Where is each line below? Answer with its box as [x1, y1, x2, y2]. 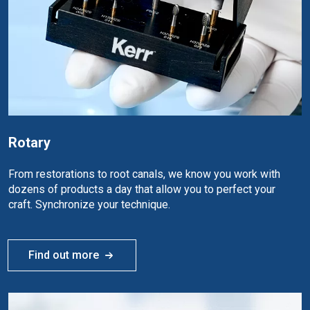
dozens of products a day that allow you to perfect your [8, 182, 275, 196]
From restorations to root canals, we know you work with [8, 167, 280, 181]
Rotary [8, 134, 51, 151]
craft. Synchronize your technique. [8, 197, 170, 211]
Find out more [28, 248, 99, 262]
